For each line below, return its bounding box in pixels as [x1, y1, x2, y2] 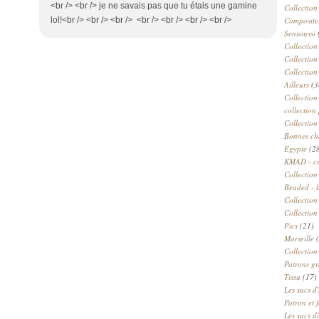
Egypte [284, 143, 307, 154]
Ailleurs [284, 79, 309, 90]
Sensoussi [284, 28, 315, 38]
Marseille [284, 233, 314, 244]
